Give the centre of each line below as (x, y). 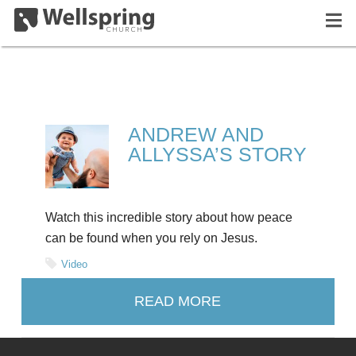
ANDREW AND (195, 134)
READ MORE (178, 301)
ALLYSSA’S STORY (217, 154)
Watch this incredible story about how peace (168, 217)
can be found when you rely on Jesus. (151, 238)
